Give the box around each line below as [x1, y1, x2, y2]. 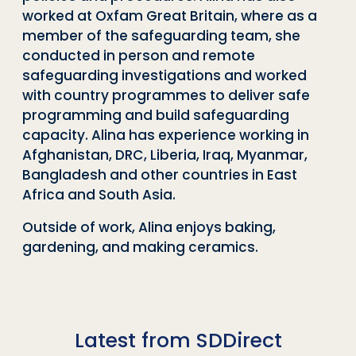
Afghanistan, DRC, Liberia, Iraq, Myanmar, [22, 145, 308, 164]
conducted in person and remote [22, 45, 255, 65]
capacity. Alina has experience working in [22, 125, 309, 145]
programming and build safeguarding [22, 105, 289, 125]
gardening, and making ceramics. [22, 237, 258, 257]
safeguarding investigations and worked [22, 65, 307, 85]
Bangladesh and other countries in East [22, 164, 297, 184]
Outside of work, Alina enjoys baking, [22, 217, 276, 237]
